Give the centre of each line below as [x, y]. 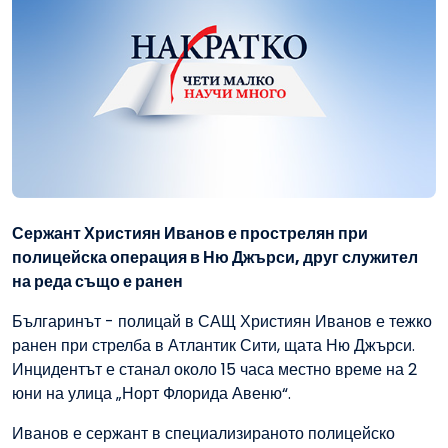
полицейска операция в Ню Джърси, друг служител [215, 258]
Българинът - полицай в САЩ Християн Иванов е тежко [222, 322]
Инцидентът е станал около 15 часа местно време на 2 [214, 370]
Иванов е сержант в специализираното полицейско [203, 434]
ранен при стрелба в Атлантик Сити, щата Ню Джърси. [213, 346]
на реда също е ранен [97, 282]
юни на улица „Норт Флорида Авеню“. [151, 394]
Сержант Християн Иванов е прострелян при [190, 234]
